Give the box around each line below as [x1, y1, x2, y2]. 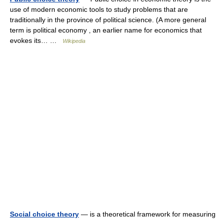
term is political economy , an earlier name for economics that [10, 26, 202, 35]
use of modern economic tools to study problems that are [10, 5, 188, 14]
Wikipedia [63, 38, 85, 44]
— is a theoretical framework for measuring [79, 210, 216, 219]
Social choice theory [10, 210, 79, 219]
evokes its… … [10, 37, 63, 45]
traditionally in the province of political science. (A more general [10, 16, 206, 24]
